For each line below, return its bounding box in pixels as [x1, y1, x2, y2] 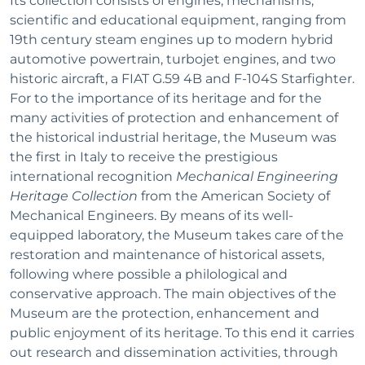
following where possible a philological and [10, 266, 288, 282]
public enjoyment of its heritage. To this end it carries [10, 324, 354, 341]
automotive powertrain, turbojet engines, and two [10, 51, 336, 67]
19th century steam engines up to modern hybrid [10, 31, 333, 47]
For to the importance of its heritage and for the [10, 90, 322, 106]
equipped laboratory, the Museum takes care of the [10, 226, 344, 243]
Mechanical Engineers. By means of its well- [10, 207, 293, 223]
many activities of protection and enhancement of [10, 109, 338, 125]
